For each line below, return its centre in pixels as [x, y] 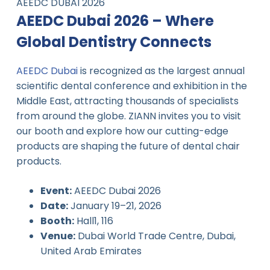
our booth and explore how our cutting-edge [122, 131]
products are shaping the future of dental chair [128, 146]
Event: [56, 190]
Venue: [58, 236]
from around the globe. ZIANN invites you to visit [128, 116]
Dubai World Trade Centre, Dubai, [155, 236]
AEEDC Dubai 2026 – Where [115, 21]
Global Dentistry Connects [114, 42]
